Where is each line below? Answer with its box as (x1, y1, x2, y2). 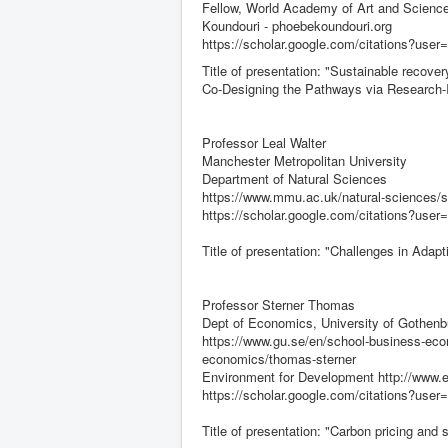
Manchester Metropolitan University (202, 151, 407, 171)
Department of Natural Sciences (202, 169, 387, 189)
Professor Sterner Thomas (202, 295, 355, 315)
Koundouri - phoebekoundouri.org (202, 16, 392, 36)
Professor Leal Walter (202, 133, 326, 153)
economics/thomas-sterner (202, 349, 356, 369)
